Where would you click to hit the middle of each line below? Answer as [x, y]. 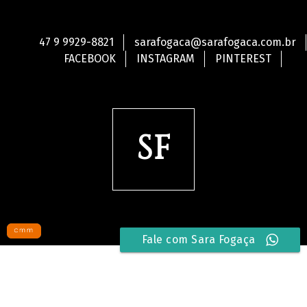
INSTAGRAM [165, 59]
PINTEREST [243, 59]
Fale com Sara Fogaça [198, 240]
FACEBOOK [89, 59]
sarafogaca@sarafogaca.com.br [215, 42]
